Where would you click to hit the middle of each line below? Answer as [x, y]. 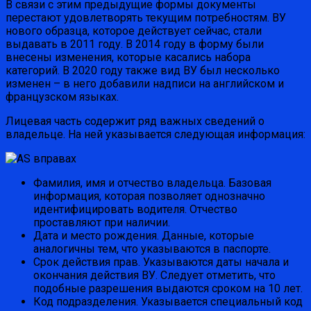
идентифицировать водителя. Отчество [135, 210]
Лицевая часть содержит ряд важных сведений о [135, 121]
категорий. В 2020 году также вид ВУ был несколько [143, 71]
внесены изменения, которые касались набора [128, 58]
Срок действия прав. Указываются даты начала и [161, 262]
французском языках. [62, 97]
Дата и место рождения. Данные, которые [144, 236]
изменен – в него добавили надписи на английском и [145, 84]
